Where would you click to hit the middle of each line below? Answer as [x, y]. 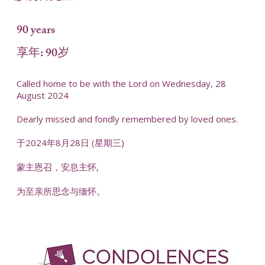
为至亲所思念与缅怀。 [61, 191]
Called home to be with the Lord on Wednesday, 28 [121, 84]
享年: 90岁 [43, 54]
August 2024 [42, 96]
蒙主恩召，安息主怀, [57, 167]
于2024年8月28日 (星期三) [70, 143]
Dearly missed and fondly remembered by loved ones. [127, 119]
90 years [35, 31]
